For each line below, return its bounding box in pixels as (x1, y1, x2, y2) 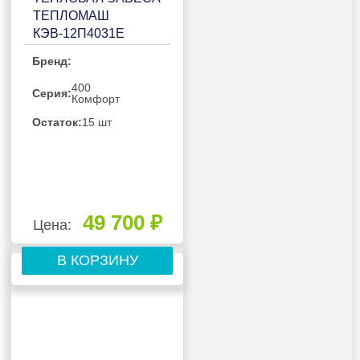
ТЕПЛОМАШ (33, 9, 110, 23)
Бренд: (32, 55, 72, 68)
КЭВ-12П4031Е (33, 27, 125, 41)
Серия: (32, 87, 72, 100)
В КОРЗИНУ (56, 252, 138, 269)
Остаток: (32, 116, 83, 129)
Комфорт (72, 92, 121, 106)
